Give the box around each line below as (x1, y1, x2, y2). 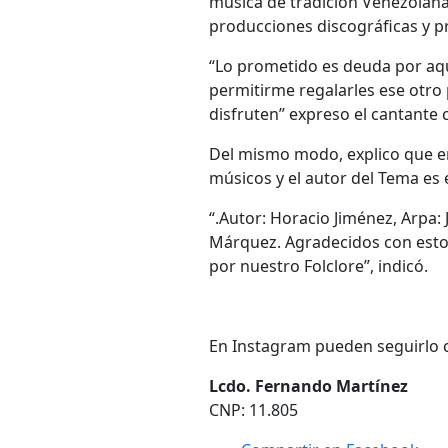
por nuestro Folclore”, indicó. (209, 255, 428, 278)
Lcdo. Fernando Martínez (209, 375, 408, 398)
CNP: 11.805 (209, 399, 298, 422)
